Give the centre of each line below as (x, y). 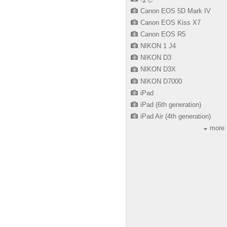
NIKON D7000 (161, 81)
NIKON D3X (158, 69)
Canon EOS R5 (163, 34)
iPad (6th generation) (171, 104)
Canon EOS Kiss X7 (171, 22)
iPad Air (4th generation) (176, 116)
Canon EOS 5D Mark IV (176, 11)
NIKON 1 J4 (158, 46)
